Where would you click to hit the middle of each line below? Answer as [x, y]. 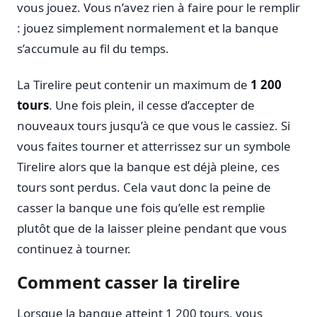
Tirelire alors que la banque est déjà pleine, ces [148, 166]
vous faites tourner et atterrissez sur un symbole [154, 146]
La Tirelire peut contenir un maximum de [134, 84]
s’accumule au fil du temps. [93, 48]
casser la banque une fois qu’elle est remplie [141, 207]
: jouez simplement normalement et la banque [148, 28]
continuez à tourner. [74, 248]
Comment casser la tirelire [128, 282]
